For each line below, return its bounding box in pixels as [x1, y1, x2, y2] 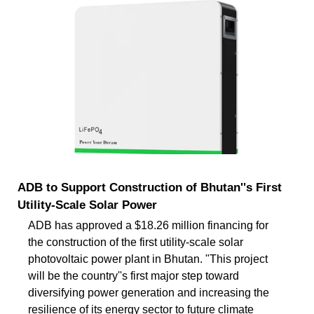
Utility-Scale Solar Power [18, 198, 157, 212]
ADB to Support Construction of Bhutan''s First [18, 180, 282, 194]
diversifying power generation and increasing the [28, 286, 269, 299]
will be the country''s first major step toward [28, 269, 239, 282]
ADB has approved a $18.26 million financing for [28, 219, 268, 231]
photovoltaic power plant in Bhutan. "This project [28, 252, 268, 265]
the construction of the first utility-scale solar [28, 235, 243, 248]
